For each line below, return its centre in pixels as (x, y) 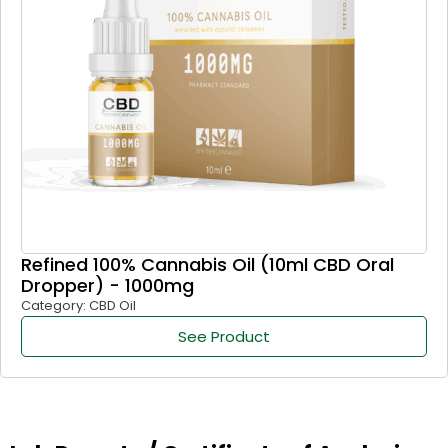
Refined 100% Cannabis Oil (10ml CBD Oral (207, 265)
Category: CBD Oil (78, 306)
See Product (224, 337)
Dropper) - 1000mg (107, 286)
